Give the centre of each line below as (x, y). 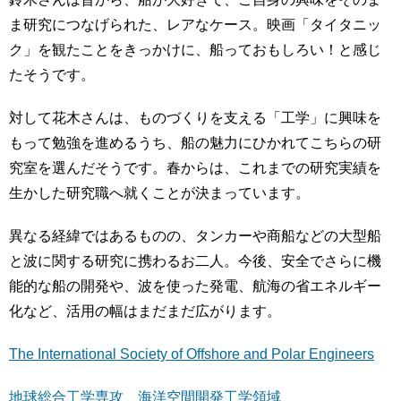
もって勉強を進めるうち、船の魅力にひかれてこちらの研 (195, 143)
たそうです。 (52, 75)
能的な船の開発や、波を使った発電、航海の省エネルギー (195, 286)
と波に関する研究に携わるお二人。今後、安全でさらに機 (195, 261)
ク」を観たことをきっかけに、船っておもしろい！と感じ (195, 50)
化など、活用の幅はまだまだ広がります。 (145, 311)
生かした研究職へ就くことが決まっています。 (159, 193)
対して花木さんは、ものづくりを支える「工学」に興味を (195, 118)
